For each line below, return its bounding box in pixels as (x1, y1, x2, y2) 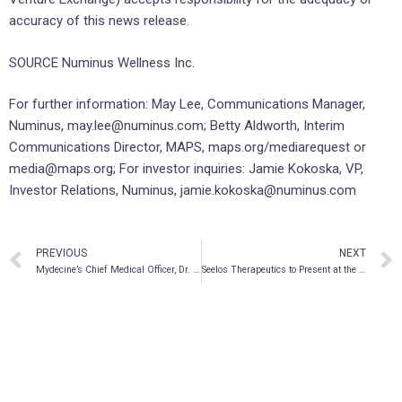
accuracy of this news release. (9, 13, 189, 30)
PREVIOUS (36, 247, 87, 260)
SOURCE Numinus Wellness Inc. (9, 54, 195, 71)
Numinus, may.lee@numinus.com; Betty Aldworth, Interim (9, 118, 345, 135)
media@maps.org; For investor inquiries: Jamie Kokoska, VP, (9, 161, 363, 178)
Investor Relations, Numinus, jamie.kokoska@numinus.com (9, 182, 356, 199)
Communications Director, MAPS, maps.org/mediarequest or (9, 139, 366, 156)
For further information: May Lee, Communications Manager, (9, 96, 365, 113)
